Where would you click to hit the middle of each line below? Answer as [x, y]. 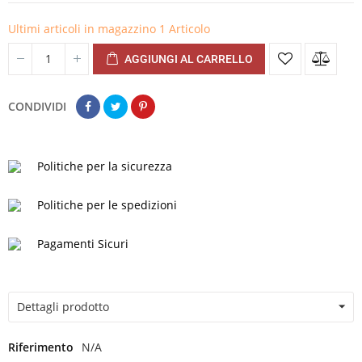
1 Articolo [185, 28]
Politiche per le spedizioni [107, 204]
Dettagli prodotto [63, 306]
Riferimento [41, 347]
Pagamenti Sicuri [83, 243]
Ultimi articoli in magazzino [84, 28]
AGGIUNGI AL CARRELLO [189, 59]
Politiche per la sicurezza [105, 166]
